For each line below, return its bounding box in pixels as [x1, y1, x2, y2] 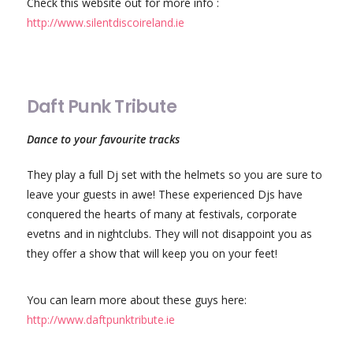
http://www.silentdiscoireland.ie [26, 14, 184, 30]
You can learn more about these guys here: [26, 292, 247, 307]
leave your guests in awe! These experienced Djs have [26, 186, 303, 202]
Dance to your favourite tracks [26, 131, 180, 147]
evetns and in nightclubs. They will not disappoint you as [26, 225, 312, 241]
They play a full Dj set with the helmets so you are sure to [26, 166, 322, 182]
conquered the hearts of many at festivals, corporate [26, 206, 297, 221]
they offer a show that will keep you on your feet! [26, 245, 277, 261]
